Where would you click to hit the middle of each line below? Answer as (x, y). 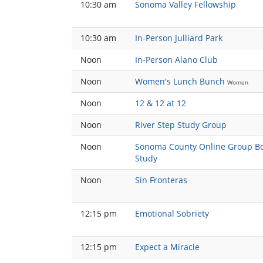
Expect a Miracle (167, 247)
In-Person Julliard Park (179, 38)
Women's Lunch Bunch (180, 82)
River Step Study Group (181, 125)
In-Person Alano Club (176, 60)
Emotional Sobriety (172, 214)
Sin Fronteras (161, 180)
